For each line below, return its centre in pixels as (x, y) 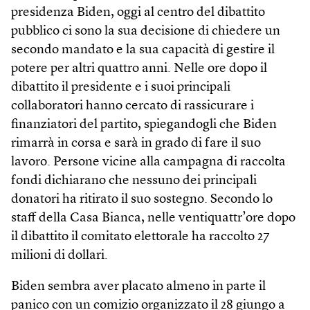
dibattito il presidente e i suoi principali (121, 87)
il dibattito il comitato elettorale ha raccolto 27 (140, 237)
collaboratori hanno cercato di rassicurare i (133, 106)
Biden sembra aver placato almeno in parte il (138, 286)
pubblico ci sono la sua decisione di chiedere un (146, 31)
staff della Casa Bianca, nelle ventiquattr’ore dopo (153, 218)
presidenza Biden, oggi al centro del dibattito (138, 12)
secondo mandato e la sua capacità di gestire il (143, 50)
